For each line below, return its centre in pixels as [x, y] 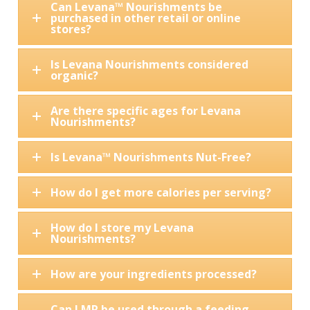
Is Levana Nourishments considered [149, 64]
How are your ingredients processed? [153, 274]
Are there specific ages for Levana [145, 111]
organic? [74, 75]
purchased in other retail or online [145, 18]
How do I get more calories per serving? [161, 192]
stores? [71, 29]
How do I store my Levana [122, 228]
